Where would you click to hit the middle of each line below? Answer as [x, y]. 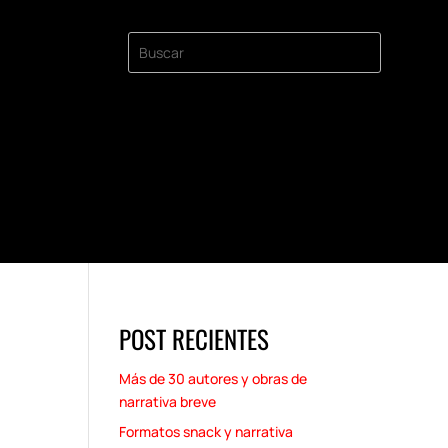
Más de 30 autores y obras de [213, 379]
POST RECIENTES [194, 339]
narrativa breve [168, 402]
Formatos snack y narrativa [206, 432]
